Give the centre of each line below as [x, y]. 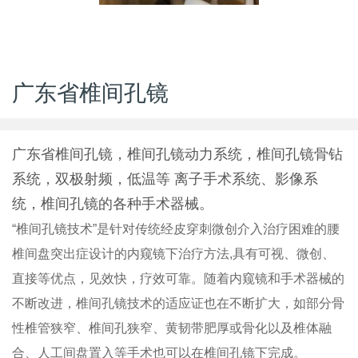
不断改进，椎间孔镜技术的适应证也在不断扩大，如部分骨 [178, 304]
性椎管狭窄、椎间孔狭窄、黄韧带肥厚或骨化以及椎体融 [172, 328]
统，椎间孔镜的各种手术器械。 [113, 204]
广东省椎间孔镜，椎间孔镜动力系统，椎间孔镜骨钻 [177, 155]
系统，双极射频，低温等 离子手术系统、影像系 [165, 179]
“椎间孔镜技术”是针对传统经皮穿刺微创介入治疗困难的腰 [176, 229]
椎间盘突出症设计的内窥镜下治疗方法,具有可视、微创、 [173, 254]
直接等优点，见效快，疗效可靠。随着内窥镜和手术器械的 [178, 279]
